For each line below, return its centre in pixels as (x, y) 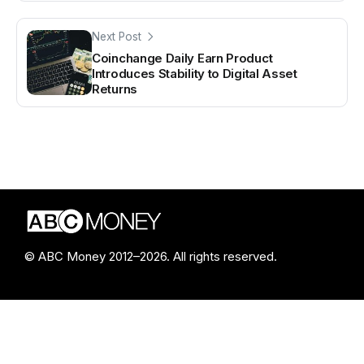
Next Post (117, 36)
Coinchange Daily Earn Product (182, 58)
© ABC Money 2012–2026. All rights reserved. (151, 256)
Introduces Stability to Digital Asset (195, 73)
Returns (115, 89)
